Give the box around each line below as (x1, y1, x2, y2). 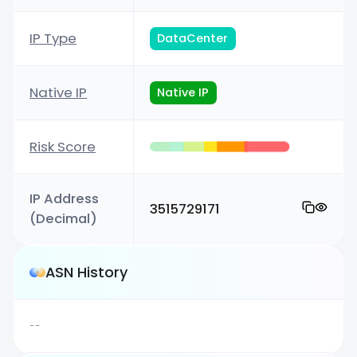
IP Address (29, 189, 100, 209)
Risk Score (29, 136, 96, 156)
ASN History (45, 262, 128, 283)
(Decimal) (29, 209, 98, 229)
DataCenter (157, 30, 229, 47)
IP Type (29, 29, 77, 49)
